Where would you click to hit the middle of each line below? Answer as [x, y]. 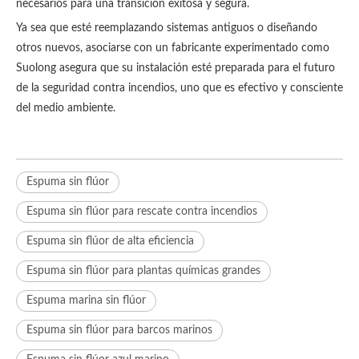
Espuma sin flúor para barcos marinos [119, 330]
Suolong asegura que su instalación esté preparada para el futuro [175, 68]
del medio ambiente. [66, 108]
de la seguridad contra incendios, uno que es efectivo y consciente [179, 88]
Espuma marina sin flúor [86, 301]
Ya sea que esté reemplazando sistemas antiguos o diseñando [167, 28]
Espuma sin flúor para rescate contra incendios [142, 212]
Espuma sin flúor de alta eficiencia [110, 241]
